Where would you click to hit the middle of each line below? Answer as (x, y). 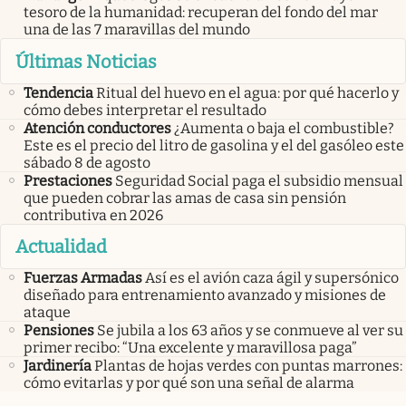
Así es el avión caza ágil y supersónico (272, 278)
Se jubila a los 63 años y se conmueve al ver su (250, 331)
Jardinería (58, 366)
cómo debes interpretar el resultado (145, 110)
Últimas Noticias (86, 61)
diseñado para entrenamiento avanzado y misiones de (205, 295)
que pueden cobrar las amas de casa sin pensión (185, 198)
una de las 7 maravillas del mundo (137, 30)
